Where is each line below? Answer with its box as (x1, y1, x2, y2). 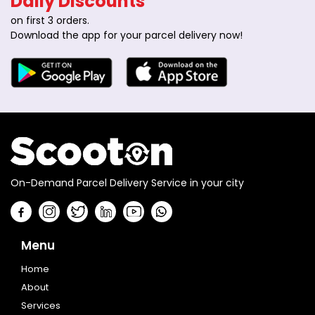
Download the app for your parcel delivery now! (11, 27, 243, 42)
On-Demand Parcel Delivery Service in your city (11, 175, 244, 190)
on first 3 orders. (11, 13, 89, 27)
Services (21, 298, 60, 312)
